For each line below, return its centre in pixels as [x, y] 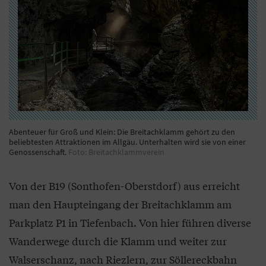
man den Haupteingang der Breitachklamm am [120, 204]
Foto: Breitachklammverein [117, 152]
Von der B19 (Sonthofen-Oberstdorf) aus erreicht [124, 186]
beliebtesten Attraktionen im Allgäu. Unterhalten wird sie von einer [127, 142]
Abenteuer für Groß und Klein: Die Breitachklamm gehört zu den [122, 132]
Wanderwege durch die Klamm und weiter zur [118, 241]
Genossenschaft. [39, 152]
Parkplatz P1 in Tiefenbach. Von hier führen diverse [130, 222]
